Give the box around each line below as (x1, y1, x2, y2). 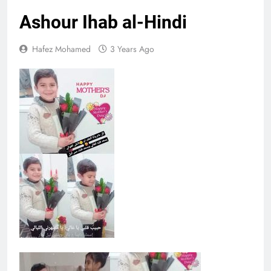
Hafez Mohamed (32, 42, 91, 55)
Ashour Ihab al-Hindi (19, 11, 187, 33)
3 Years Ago (110, 42, 154, 55)
